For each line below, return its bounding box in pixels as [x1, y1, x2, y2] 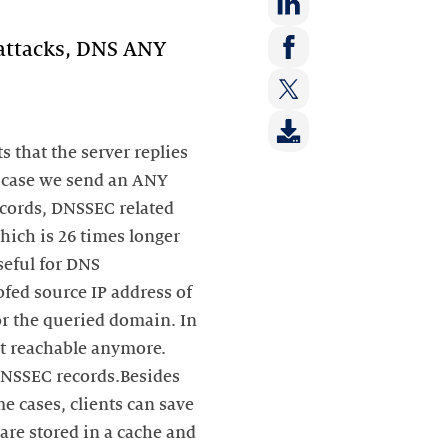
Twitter [267, 164, 312, 180]
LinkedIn [267, 80, 322, 96]
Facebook [267, 122, 328, 138]
